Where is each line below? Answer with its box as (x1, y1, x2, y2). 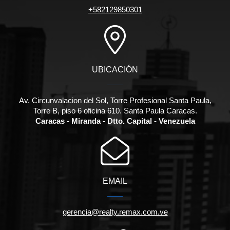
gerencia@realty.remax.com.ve (62, 207, 168, 217)
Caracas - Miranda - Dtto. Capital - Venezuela (35, 117, 195, 126)
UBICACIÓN (92, 65, 138, 74)
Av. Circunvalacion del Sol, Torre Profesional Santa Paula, (18, 96, 212, 105)
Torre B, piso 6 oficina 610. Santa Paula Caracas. (33, 106, 197, 116)
